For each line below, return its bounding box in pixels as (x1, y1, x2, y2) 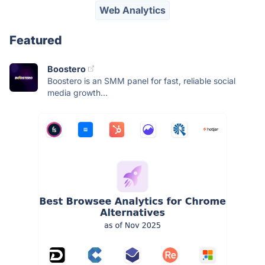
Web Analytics (99, 4, 166, 17)
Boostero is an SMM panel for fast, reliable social (47, 75, 235, 86)
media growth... (47, 87, 108, 98)
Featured (9, 33, 62, 47)
